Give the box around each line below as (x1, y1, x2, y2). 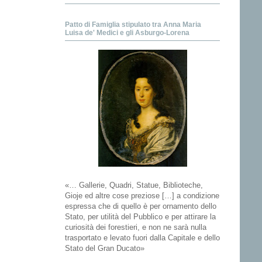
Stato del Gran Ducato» (65, 243, 144, 253)
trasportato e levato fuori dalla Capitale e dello (65, 233, 220, 242)
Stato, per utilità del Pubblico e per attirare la (65, 212, 216, 221)
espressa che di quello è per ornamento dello (65, 201, 216, 211)
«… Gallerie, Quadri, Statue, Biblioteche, (65, 180, 203, 189)
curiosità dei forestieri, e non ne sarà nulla (65, 222, 206, 232)
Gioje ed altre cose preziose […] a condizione (65, 191, 219, 200)
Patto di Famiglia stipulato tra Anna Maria (65, 20, 201, 29)
